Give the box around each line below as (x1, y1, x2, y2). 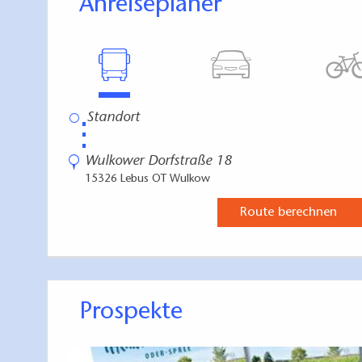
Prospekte (92, 300, 183, 325)
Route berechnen (239, 205, 337, 219)
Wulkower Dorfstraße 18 (85, 154, 232, 169)
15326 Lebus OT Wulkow (85, 173, 210, 185)
